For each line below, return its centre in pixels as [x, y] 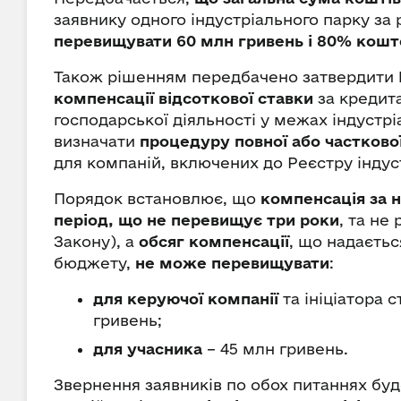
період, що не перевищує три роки [196, 220]
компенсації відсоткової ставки [186, 98]
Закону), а [96, 241]
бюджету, [94, 263]
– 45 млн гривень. [275, 349]
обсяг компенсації [214, 241]
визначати [97, 141]
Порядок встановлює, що [157, 198]
